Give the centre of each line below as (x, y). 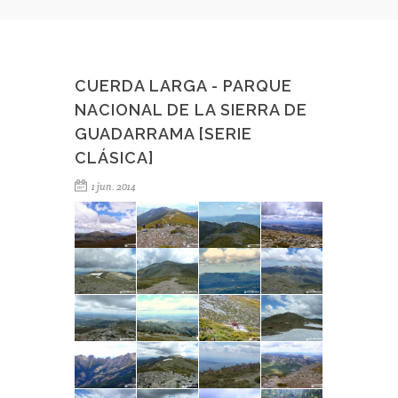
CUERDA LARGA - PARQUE (183, 86)
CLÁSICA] (115, 158)
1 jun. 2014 (113, 187)
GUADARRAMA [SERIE (163, 134)
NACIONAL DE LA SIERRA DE (191, 110)
